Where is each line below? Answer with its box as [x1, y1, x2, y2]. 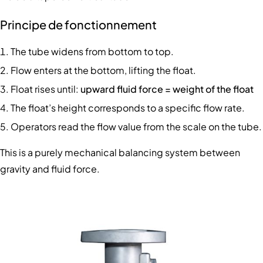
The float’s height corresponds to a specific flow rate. [11, 101, 245, 114]
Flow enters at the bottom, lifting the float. [11, 63, 196, 76]
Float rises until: [11, 82, 80, 95]
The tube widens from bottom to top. [11, 45, 174, 58]
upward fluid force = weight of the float [80, 82, 254, 95]
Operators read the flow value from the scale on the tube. [11, 120, 262, 133]
